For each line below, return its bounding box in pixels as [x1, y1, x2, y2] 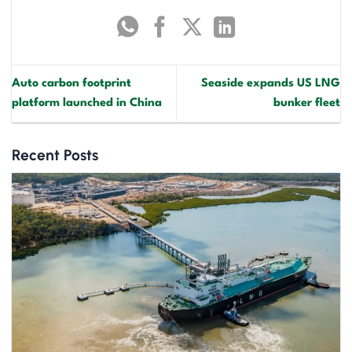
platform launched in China [12, 97, 162, 110]
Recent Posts [12, 146, 98, 165]
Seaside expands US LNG [201, 78, 340, 90]
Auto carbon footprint [12, 78, 131, 90]
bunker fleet [273, 97, 340, 110]
